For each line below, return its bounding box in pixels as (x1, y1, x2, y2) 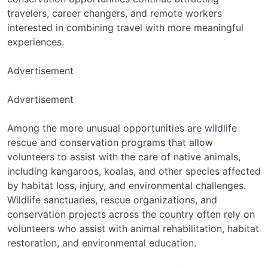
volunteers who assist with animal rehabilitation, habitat (7, 222, 259, 234)
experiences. (7, 35, 64, 48)
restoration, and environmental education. (7, 236, 196, 249)
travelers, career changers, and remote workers (7, 7, 222, 19)
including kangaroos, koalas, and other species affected (7, 165, 261, 177)
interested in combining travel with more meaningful (7, 21, 243, 33)
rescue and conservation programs (7, 136, 165, 148)
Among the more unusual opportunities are (7, 121, 205, 134)
